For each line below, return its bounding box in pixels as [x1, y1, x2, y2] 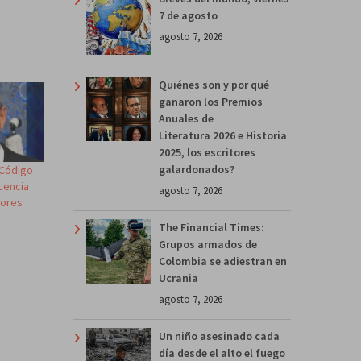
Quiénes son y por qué [159, 77, 269, 92]
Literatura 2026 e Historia [159, 127, 287, 143]
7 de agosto [159, 7, 218, 23]
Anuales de [159, 110, 214, 126]
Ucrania [159, 270, 198, 285]
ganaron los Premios [159, 93, 263, 109]
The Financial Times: [159, 219, 264, 234]
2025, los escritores [159, 144, 255, 160]
